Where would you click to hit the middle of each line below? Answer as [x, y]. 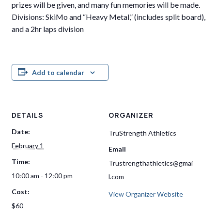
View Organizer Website [146, 194]
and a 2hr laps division [48, 29]
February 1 [28, 146]
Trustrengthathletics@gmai [151, 163]
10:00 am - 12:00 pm [42, 176]
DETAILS [27, 115]
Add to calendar [58, 72]
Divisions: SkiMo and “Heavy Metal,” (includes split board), [108, 17]
